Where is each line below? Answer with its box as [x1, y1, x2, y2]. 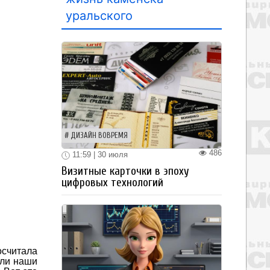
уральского [66, 8, 133, 23]
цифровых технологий [61, 175, 163, 189]
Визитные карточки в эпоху [61, 164, 189, 178]
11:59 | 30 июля [70, 150, 128, 159]
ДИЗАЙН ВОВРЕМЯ [71, 131, 128, 140]
